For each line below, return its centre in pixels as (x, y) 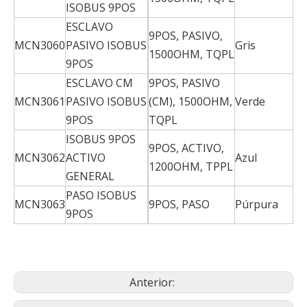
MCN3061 (40, 101)
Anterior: (153, 282)
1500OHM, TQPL (192, 54)
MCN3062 (40, 157)
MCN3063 (40, 204)
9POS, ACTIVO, (186, 148)
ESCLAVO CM (99, 83)
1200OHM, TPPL (191, 166)
